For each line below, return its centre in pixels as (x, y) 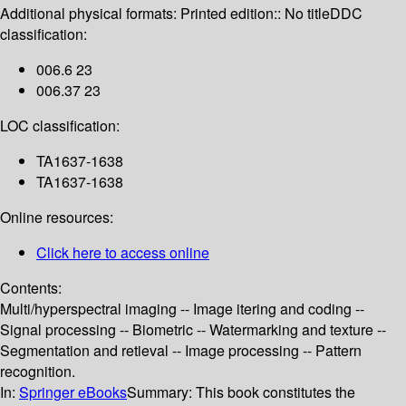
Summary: (161, 392)
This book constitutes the (275, 392)
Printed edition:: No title (255, 14)
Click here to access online (123, 253)
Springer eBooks (73, 392)
